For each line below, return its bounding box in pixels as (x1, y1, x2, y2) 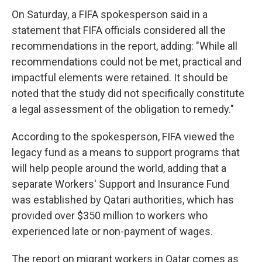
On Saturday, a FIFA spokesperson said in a (12, 8, 208, 21)
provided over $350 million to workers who (12, 209, 208, 222)
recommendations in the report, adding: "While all (12, 40, 237, 53)
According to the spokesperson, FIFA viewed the (12, 130, 235, 143)
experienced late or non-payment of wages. (12, 225, 213, 238)
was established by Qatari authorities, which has (12, 194, 234, 206)
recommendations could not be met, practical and (12, 56, 242, 68)
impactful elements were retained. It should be (12, 71, 228, 84)
